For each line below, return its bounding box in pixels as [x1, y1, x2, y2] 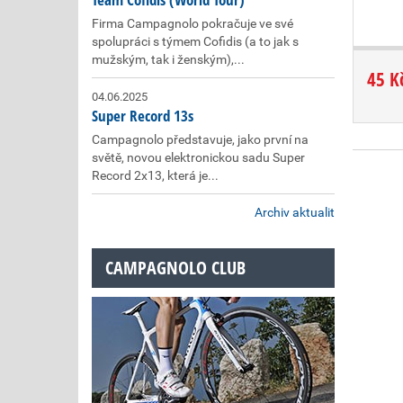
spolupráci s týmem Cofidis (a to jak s [92, 34, 299, 49]
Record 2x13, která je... [92, 168, 219, 183]
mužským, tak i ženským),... [92, 52, 245, 67]
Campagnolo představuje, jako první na [92, 132, 309, 147]
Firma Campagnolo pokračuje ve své [92, 16, 293, 31]
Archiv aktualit [255, 205, 335, 219]
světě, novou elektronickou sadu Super [92, 150, 305, 165]
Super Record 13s [92, 105, 193, 126]
